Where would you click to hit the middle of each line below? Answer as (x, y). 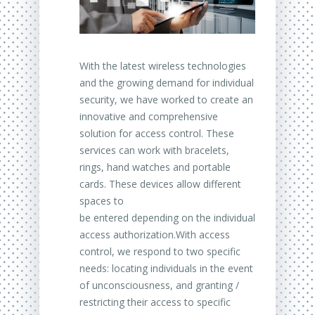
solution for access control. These (157, 134)
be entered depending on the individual (167, 218)
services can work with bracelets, (154, 150)
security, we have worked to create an (166, 100)
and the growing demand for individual (167, 83)
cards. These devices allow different (160, 184)
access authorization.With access (155, 235)
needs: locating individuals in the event (166, 269)
